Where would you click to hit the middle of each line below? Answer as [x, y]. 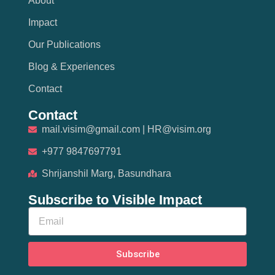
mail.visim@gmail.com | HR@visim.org [127, 130]
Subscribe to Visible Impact [115, 200]
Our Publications [64, 45]
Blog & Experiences [71, 67]
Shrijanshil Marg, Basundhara [107, 174]
